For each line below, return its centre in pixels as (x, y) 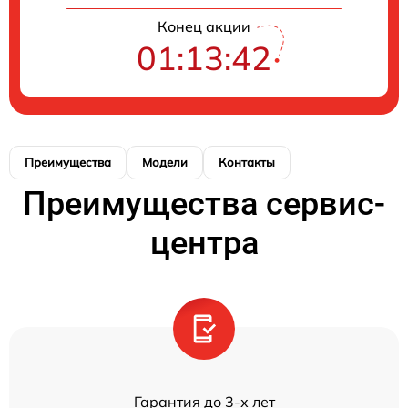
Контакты (247, 162)
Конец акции (204, 26)
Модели (165, 162)
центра (204, 243)
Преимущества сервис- (204, 204)
